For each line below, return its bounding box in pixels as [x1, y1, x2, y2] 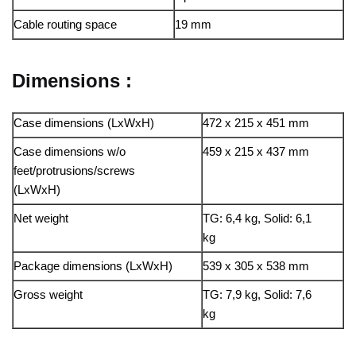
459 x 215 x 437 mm [203, 144, 309, 158]
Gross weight [14, 287, 83, 301]
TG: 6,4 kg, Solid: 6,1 [203, 211, 311, 225]
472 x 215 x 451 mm [203, 115, 309, 130]
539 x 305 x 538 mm [203, 258, 309, 273]
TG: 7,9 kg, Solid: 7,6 [203, 287, 311, 301]
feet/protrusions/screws [14, 163, 135, 177]
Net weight [14, 211, 68, 225]
